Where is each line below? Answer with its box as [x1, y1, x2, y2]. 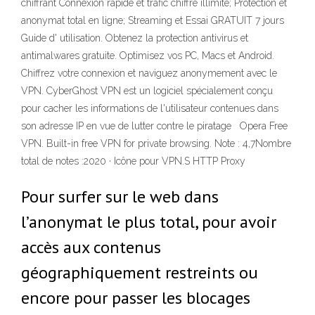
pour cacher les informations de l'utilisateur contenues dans [21, 103, 278, 114]
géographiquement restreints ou [21, 262, 258, 283]
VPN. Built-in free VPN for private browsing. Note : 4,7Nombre [21, 138, 291, 149]
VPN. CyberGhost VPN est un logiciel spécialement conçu [21, 85, 273, 96]
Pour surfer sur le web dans [21, 186, 219, 207]
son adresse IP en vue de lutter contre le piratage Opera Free [21, 120, 288, 131]
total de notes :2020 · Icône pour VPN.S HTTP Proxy [21, 155, 248, 167]
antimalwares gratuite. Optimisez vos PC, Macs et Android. [21, 50, 274, 61]
